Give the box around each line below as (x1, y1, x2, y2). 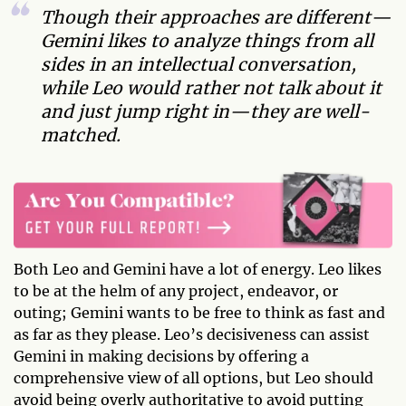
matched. (41, 124, 121, 146)
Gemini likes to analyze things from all (41, 30, 373, 52)
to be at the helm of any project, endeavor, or (14, 282, 338, 301)
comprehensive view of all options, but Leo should (14, 369, 373, 388)
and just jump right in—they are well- (41, 101, 370, 122)
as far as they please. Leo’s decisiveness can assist (14, 325, 370, 344)
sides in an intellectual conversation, (41, 53, 356, 75)
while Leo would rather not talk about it (41, 77, 382, 99)
